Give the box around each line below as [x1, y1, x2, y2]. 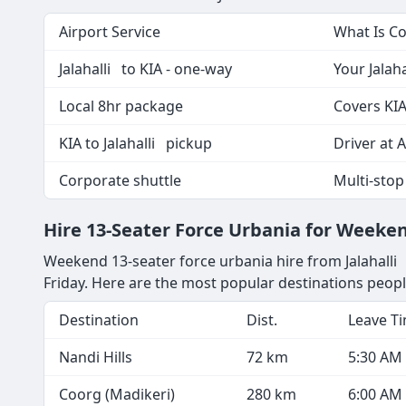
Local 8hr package [59, 96, 183, 117]
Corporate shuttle [59, 170, 181, 191]
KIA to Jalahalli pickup [59, 133, 212, 154]
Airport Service [59, 22, 160, 43]
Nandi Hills [59, 347, 132, 368]
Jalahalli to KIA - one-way [59, 59, 232, 80]
